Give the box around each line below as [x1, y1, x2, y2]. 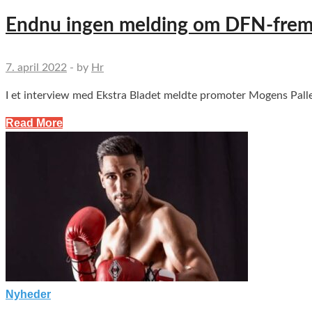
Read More [6, 117, 63, 130]
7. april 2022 [6, 62, 67, 74]
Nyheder [6, 288, 51, 301]
